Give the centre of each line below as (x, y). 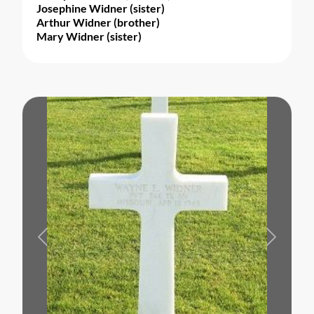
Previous (62, 242)
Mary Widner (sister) (89, 36)
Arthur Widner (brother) (98, 22)
